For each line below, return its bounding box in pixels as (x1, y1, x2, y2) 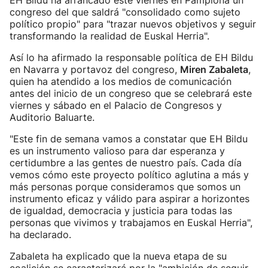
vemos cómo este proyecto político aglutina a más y (10, 169, 249, 181)
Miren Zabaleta (180, 63, 248, 75)
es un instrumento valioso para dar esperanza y (10, 145, 225, 157)
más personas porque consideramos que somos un (10, 181, 240, 193)
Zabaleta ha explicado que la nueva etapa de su (10, 250, 227, 262)
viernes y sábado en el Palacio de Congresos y (10, 99, 222, 111)
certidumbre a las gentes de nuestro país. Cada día (10, 157, 242, 169)
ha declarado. (10, 229, 71, 240)
